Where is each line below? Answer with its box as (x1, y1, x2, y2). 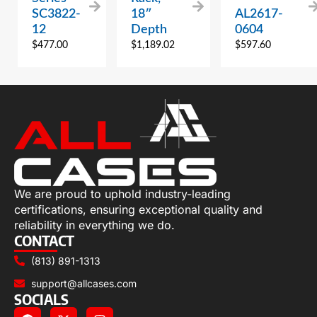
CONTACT (14, 231, 74, 249)
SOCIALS (14, 289, 69, 308)
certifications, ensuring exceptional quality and (14, 202, 263, 217)
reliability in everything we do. (14, 217, 175, 232)
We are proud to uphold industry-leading (14, 186, 231, 201)
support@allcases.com (30, 277, 137, 289)
